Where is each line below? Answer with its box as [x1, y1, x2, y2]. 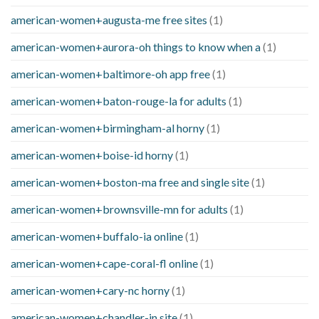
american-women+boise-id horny [11, 147, 173, 162]
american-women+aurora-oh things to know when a [11, 39, 261, 53]
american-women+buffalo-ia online [11, 229, 183, 243]
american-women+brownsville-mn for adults [11, 202, 228, 216]
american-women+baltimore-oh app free [11, 66, 210, 80]
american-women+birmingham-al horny [11, 120, 204, 135]
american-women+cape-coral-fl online [11, 256, 198, 270]
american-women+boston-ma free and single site [11, 174, 249, 189]
